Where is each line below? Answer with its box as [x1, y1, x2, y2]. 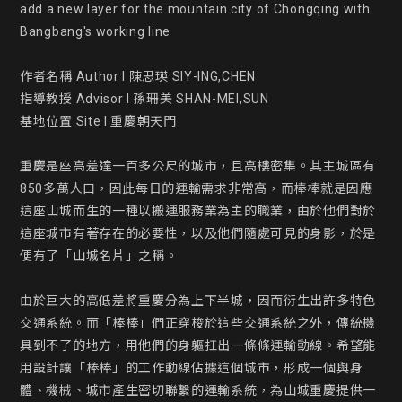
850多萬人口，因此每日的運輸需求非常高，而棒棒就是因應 [20, 181, 373, 196]
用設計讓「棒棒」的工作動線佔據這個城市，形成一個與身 [20, 361, 363, 375]
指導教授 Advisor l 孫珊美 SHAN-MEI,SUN [20, 92, 269, 106]
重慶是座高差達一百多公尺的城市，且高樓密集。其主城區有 [20, 159, 376, 173]
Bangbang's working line [20, 24, 171, 39]
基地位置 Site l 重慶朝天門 [20, 114, 177, 128]
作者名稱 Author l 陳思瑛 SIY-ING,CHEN [20, 69, 256, 83]
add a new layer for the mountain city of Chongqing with [20, 2, 371, 16]
